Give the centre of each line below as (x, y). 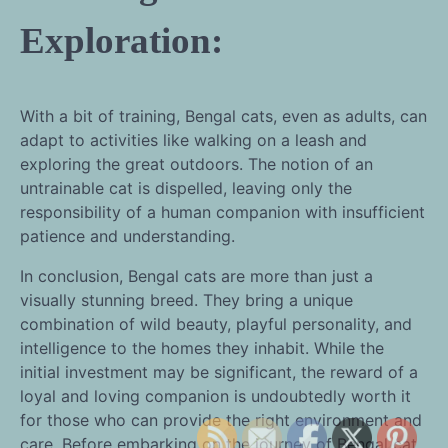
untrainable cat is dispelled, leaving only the (186, 188)
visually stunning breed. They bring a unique (186, 300)
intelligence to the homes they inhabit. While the (202, 348)
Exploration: (121, 40)
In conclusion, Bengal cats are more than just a (196, 276)
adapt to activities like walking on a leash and (193, 140)
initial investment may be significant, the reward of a (219, 372)
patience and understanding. (127, 236)
